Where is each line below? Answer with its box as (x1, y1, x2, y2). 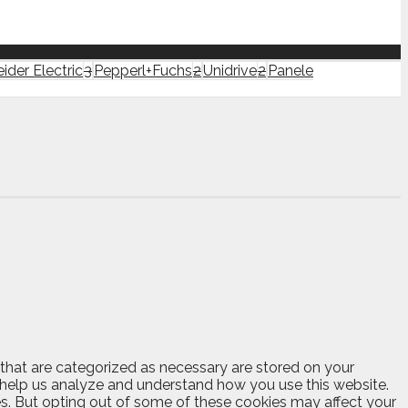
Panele (268, 61, 313, 79)
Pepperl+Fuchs (94, 61, 192, 79)
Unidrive (203, 61, 257, 79)
